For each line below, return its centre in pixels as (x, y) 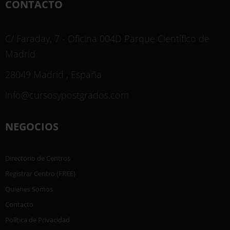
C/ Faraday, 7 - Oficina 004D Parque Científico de (107, 38)
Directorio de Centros (38, 158)
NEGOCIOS (32, 127)
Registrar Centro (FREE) (40, 174)
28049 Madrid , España (53, 74)
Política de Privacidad (37, 220)
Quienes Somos (29, 189)
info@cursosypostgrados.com (67, 95)
